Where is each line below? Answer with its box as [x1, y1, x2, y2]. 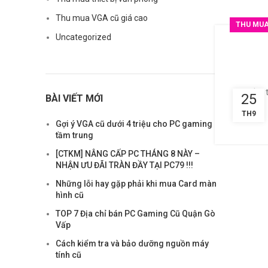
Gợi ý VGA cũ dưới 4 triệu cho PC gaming [56, 119, 212, 129]
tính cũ [56, 250, 81, 260]
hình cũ [56, 190, 84, 200]
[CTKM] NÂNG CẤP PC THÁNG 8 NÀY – [56, 149, 200, 159]
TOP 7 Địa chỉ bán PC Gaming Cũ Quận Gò [56, 209, 215, 218]
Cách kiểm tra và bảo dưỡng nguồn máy [56, 239, 209, 248]
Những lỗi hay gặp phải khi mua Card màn [56, 179, 217, 188]
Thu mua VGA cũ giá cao [56, 13, 148, 23]
